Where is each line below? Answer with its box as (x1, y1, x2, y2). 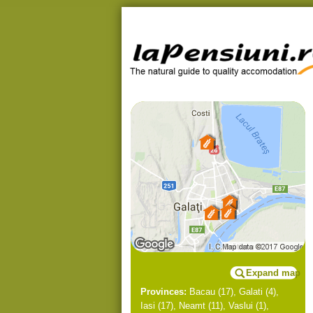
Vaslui (228, 300, 253, 311)
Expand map (246, 268, 300, 278)
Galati (239, 286, 263, 297)
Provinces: (140, 286, 187, 297)
